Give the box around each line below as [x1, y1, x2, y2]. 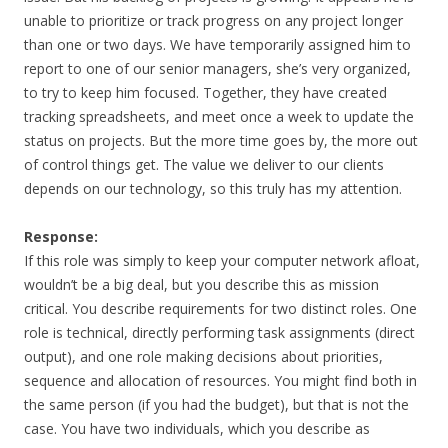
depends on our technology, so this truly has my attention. [24, 179, 402, 198]
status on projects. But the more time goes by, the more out [24, 131, 418, 150]
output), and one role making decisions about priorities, [24, 347, 383, 366]
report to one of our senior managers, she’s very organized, [24, 59, 411, 78]
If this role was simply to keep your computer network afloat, [24, 251, 420, 270]
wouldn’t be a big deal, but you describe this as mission [24, 275, 379, 294]
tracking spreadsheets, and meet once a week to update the [24, 107, 414, 126]
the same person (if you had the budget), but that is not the [24, 395, 409, 414]
